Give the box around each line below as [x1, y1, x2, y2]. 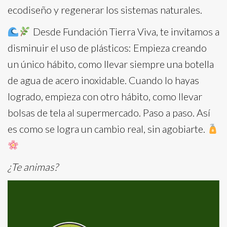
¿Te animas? [8, 161, 58, 173]
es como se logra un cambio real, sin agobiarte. [8, 123, 207, 135]
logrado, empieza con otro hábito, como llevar [8, 90, 202, 102]
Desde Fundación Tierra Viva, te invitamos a [30, 25, 219, 37]
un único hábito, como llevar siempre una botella [8, 58, 214, 70]
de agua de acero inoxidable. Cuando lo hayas [8, 74, 199, 86]
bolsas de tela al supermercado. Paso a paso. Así [8, 106, 210, 119]
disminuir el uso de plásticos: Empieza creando [8, 42, 207, 54]
